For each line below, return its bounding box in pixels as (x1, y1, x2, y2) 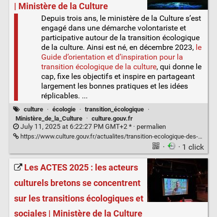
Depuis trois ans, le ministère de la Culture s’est (41, 14, 201, 23)
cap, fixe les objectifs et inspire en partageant (41, 72, 195, 81)
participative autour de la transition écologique (41, 33, 200, 43)
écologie (52, 106, 76, 113)
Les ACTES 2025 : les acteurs (24, 162, 138, 173)
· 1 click (178, 142, 204, 152)
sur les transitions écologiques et (14, 193, 143, 204)
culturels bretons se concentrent (14, 178, 140, 189)
